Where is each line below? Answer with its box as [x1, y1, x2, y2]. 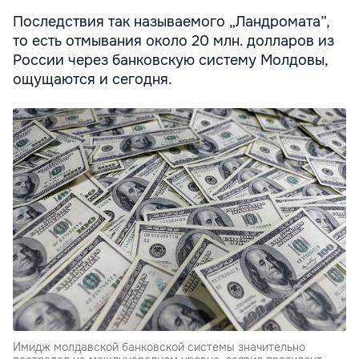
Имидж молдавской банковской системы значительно [13, 339, 305, 354]
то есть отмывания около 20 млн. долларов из [13, 32, 334, 50]
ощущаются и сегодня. [13, 71, 176, 89]
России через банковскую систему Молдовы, [13, 51, 328, 70]
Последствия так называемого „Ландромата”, [13, 13, 329, 31]
